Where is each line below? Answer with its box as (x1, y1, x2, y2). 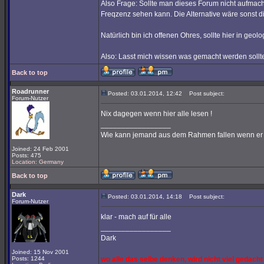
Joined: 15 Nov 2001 (12, 249, 69, 255)
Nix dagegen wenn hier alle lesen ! (101, 110, 212, 118)
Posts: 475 (12, 152, 41, 159)
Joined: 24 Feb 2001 (12, 146, 69, 152)
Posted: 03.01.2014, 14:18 (108, 193, 182, 200)
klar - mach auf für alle (101, 213, 171, 221)
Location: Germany (12, 159, 64, 165)
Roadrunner (12, 88, 49, 95)
